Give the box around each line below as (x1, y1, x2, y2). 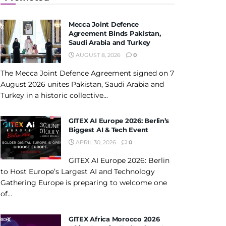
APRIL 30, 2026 (74, 139, 116, 146)
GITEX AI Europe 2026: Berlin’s (69, 117, 169, 125)
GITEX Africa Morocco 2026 (69, 215, 160, 223)
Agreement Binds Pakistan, (69, 29, 161, 37)
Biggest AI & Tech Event (69, 126, 149, 134)
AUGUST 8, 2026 (74, 51, 121, 59)
